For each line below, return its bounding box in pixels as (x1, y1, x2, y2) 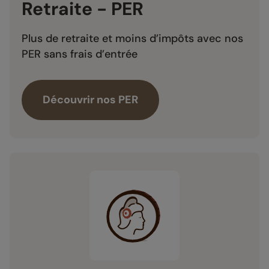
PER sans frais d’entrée (22, 46, 138, 61)
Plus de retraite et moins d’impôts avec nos (22, 31, 243, 46)
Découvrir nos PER (43, 92, 138, 107)
